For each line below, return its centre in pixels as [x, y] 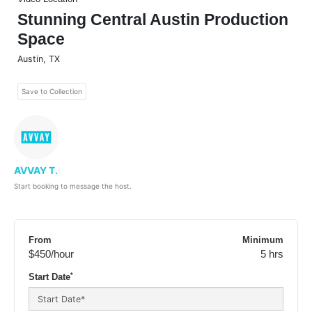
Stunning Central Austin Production [153, 20]
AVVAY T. [36, 171]
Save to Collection [52, 92]
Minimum [263, 241]
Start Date [49, 278]
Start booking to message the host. [73, 186]
